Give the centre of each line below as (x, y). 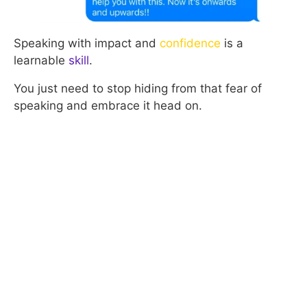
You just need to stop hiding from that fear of (138, 88)
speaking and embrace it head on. (108, 105)
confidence (190, 43)
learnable (41, 60)
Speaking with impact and (87, 43)
